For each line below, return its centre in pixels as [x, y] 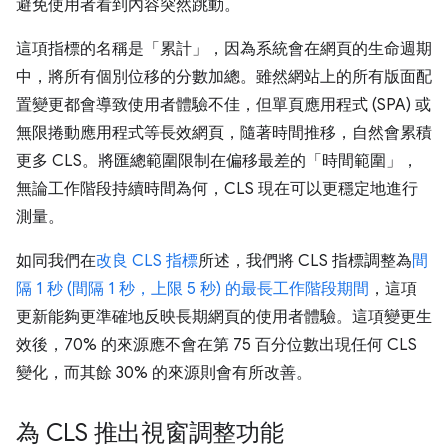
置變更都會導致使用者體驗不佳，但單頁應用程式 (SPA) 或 [223, 105]
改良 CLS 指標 [147, 261]
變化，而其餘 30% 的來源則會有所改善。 [164, 373]
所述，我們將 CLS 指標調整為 [305, 261]
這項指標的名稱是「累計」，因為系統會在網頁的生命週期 [224, 49]
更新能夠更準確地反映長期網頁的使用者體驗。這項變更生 [224, 317]
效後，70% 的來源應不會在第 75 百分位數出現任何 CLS [216, 345]
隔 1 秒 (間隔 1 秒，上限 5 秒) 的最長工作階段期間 [192, 289]
